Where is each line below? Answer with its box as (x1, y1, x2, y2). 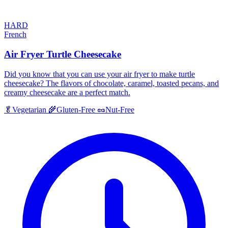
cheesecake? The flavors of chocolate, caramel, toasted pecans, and (4, 78, 219, 88)
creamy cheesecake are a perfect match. (4, 88, 130, 97)
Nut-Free (105, 105, 134, 114)
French (4, 30, 26, 39)
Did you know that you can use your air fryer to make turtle (4, 69, 195, 78)
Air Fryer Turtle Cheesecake (4, 48, 121, 60)
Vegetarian (12, 105, 46, 114)
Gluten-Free (56, 105, 95, 114)
